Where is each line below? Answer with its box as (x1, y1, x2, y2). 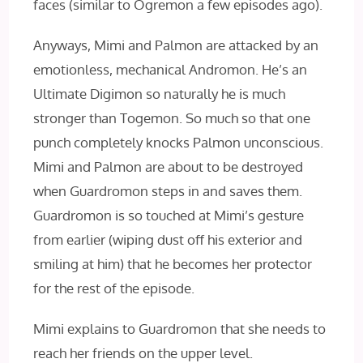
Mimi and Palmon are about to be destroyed (33, 158, 304, 176)
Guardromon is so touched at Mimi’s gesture (33, 207, 305, 224)
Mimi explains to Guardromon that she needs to (33, 320, 327, 338)
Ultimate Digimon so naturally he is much (33, 85, 286, 103)
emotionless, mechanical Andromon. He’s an (33, 61, 308, 79)
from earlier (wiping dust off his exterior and (33, 231, 303, 249)
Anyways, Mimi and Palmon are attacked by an (33, 36, 319, 54)
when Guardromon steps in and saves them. (33, 182, 303, 200)
